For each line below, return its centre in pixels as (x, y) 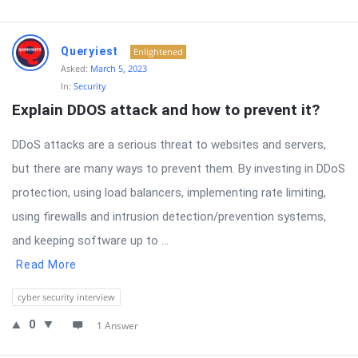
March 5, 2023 (119, 68)
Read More (47, 265)
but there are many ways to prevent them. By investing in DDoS (179, 169)
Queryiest (90, 51)
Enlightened (159, 52)
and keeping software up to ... (90, 241)
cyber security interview (66, 297)
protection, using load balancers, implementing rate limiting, (169, 193)
